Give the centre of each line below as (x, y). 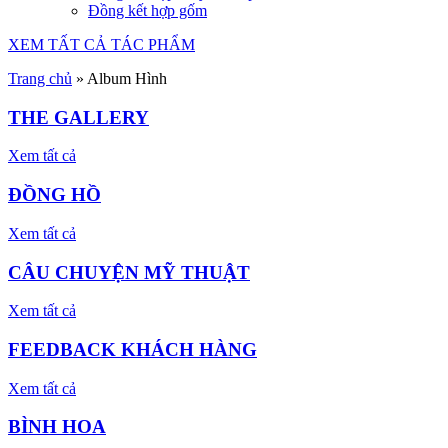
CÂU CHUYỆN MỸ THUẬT (129, 272)
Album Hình (127, 78)
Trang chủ (40, 78)
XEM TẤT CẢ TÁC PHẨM (101, 44)
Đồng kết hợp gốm (147, 10)
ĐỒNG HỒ (54, 195)
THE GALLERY (78, 117)
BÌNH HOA (57, 427)
